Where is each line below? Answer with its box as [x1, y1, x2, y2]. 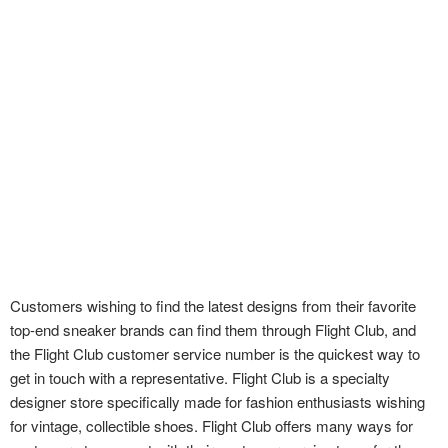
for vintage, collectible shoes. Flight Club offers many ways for [10, 414, 413, 436]
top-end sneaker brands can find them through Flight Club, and [10, 318, 416, 340]
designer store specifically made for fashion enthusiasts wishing [10, 390, 425, 412]
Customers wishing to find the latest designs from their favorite [10, 294, 416, 316]
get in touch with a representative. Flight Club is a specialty [10, 366, 390, 388]
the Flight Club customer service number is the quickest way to [10, 342, 420, 364]
